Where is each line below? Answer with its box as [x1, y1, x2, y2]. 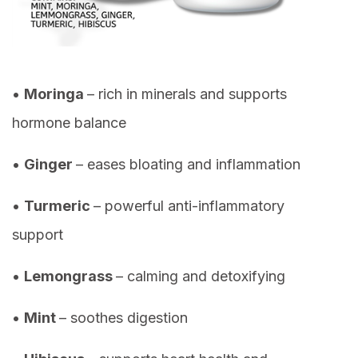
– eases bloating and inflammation [76, 156, 300, 173]
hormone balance [12, 114, 126, 132]
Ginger [24, 156, 76, 173]
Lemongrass [24, 268, 116, 285]
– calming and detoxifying [116, 268, 285, 285]
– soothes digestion [59, 309, 188, 327]
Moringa [24, 86, 87, 103]
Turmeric [24, 197, 93, 215]
